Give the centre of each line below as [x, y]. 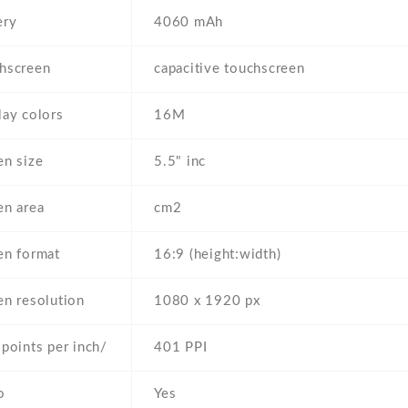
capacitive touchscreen [229, 69]
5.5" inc [180, 162]
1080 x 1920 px [207, 301]
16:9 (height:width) [218, 255]
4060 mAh [189, 23]
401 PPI [181, 348]
